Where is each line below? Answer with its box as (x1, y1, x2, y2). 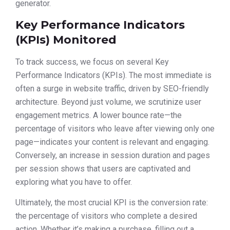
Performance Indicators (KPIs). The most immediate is (15, 70, 212, 81)
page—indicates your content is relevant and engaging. (15, 137, 209, 147)
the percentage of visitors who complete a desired (15, 211, 197, 221)
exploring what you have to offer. (15, 177, 132, 187)
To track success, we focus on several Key (15, 57, 169, 67)
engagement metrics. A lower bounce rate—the (15, 110, 182, 121)
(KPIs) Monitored (15, 33, 117, 47)
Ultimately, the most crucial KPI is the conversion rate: (15, 198, 208, 208)
